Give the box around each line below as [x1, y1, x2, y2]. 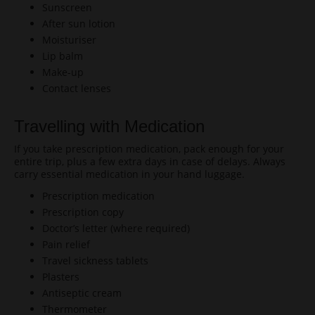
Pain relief [42, 238, 90, 251]
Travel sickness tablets [42, 254, 148, 267]
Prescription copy [42, 205, 124, 219]
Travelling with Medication [14, 117, 205, 136]
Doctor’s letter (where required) [42, 221, 190, 235]
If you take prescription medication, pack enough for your [14, 142, 284, 155]
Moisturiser [42, 33, 96, 46]
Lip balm [42, 49, 83, 63]
